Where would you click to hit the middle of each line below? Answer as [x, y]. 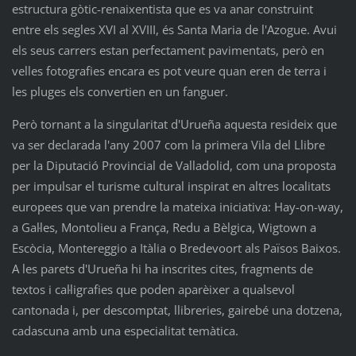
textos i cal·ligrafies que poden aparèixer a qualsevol [153, 289]
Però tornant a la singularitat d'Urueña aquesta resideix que [174, 124]
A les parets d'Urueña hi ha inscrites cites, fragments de [162, 268]
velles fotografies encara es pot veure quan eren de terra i [169, 70]
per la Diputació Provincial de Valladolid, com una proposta [174, 165]
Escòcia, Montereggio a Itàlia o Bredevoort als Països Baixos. [176, 248]
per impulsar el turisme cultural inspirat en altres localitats [171, 186]
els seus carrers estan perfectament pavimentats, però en [168, 50]
